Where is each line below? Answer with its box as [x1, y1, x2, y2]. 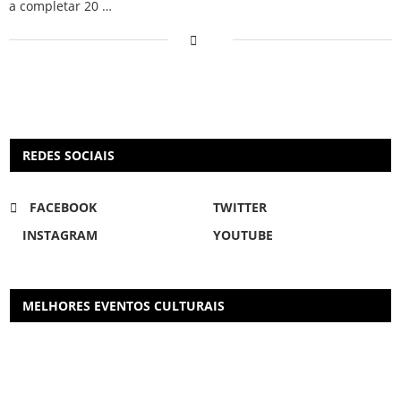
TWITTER [213, 198, 267, 216]
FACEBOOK [30, 198, 97, 216]
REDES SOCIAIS [22, 146, 115, 164]
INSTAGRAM [22, 226, 98, 243]
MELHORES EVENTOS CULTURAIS [22, 296, 225, 314]
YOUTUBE [213, 226, 273, 243]
